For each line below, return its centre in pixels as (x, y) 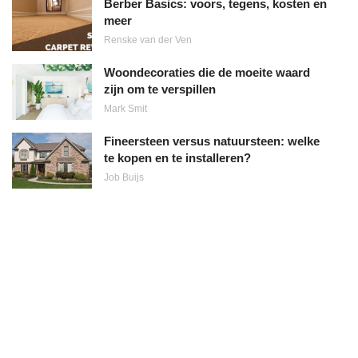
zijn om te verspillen (160, 89)
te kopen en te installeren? (177, 157)
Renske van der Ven (148, 40)
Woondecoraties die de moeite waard (207, 72)
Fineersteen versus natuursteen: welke (212, 141)
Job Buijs (124, 177)
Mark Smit (125, 108)
